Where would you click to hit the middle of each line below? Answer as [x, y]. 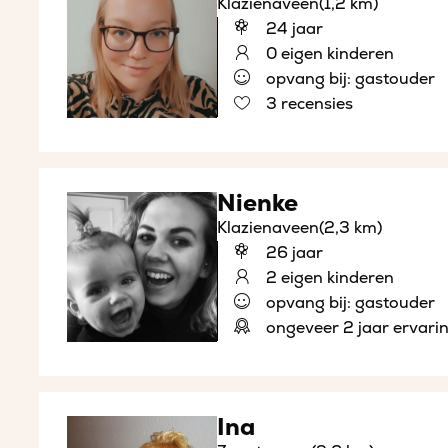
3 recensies [307, 104]
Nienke [257, 204]
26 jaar [292, 253]
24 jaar [292, 29]
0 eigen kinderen [327, 54]
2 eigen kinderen [327, 278]
